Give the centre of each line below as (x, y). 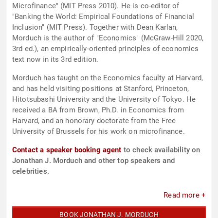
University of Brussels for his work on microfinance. (99, 132)
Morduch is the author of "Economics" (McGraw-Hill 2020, (108, 38)
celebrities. (31, 172)
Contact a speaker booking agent (67, 150)
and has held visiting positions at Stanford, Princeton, (101, 89)
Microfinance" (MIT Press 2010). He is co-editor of (96, 6)
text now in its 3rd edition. (55, 60)
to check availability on (161, 150)
